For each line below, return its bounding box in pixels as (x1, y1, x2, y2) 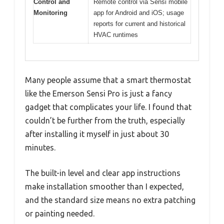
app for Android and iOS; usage (93, 8, 184, 16)
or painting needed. (25, 209, 94, 218)
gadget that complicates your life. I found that (25, 102, 191, 112)
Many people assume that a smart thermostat (25, 75, 191, 85)
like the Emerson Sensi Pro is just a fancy (25, 89, 172, 98)
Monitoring (33, 8, 67, 16)
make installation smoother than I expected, (25, 182, 184, 191)
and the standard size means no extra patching (25, 195, 195, 205)
